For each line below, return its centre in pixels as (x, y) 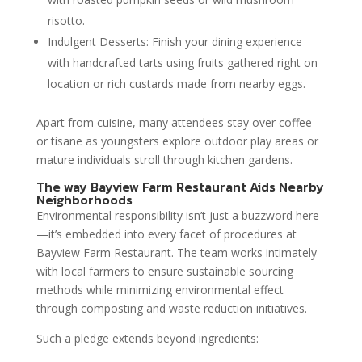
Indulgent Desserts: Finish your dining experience (175, 41)
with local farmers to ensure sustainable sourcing (164, 271)
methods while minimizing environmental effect (160, 289)
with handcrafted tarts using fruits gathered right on (182, 62)
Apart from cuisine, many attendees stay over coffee (174, 122)
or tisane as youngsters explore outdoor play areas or (177, 141)
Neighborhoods (84, 199)
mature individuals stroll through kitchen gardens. (164, 159)
